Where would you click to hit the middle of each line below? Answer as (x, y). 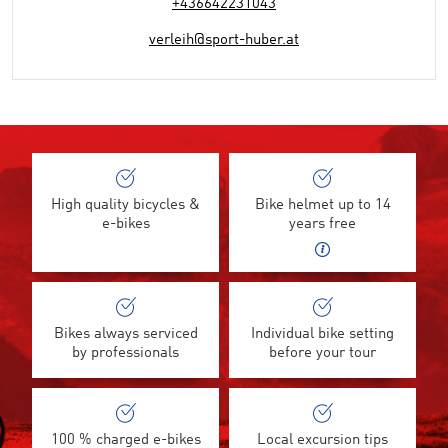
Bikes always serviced (125, 334)
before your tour (322, 353)
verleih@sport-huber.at (224, 40)
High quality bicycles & (125, 205)
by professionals (125, 353)
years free (322, 224)
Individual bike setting (322, 334)
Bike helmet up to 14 (322, 205)
